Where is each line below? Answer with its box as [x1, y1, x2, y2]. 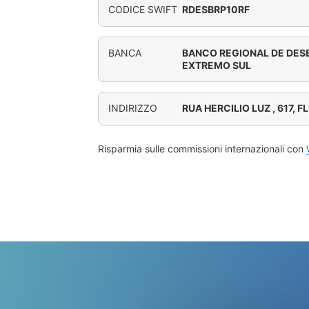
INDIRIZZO [108, 102, 157, 114]
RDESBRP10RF [182, 3, 250, 15]
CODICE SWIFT [108, 3, 177, 15]
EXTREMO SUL [182, 59, 252, 71]
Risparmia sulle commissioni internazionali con [98, 143, 306, 154]
